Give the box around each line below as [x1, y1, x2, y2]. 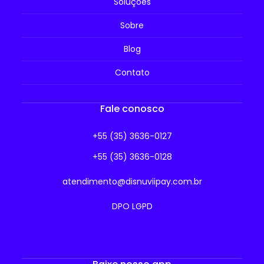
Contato [114, 67, 150, 79]
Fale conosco [100, 102, 164, 116]
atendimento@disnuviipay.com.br [62, 176, 202, 188]
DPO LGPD [111, 200, 153, 213]
